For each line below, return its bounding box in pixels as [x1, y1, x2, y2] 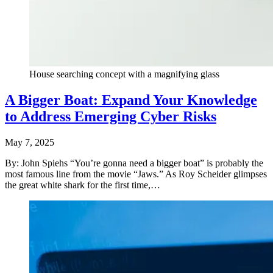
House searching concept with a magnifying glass [29, 69, 219, 80]
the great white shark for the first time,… [5, 179, 160, 190]
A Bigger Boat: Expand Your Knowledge [5, 92, 257, 108]
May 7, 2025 [5, 136, 54, 147]
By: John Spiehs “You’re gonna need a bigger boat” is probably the [5, 157, 263, 168]
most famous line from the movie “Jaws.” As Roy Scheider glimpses [5, 168, 267, 179]
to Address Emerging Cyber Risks [5, 108, 216, 124]
